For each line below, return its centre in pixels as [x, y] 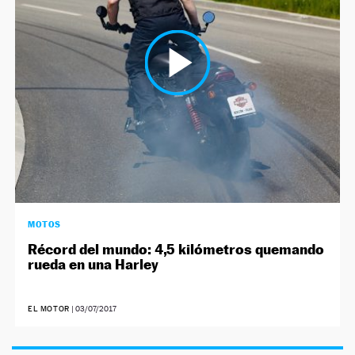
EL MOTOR [49, 308]
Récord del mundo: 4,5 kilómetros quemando [176, 249]
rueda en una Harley [94, 264]
